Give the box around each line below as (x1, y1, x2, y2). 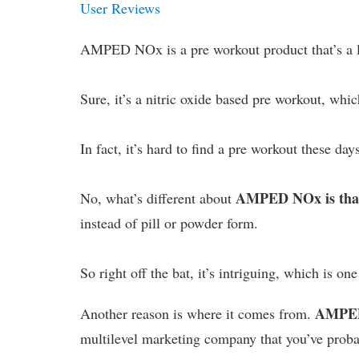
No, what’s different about (80, 188, 236, 208)
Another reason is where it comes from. (80, 303, 316, 323)
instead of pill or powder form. (80, 212, 259, 232)
